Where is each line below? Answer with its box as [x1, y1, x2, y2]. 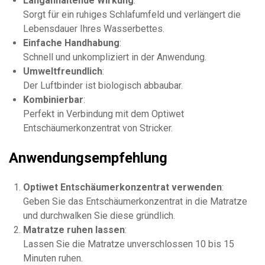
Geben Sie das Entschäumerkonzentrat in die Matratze [23, 195, 247, 207]
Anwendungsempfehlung [9, 149, 167, 166]
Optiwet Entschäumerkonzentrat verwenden [23, 181, 222, 193]
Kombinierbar [23, 93, 83, 105]
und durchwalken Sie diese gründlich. [23, 209, 175, 221]
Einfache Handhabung [23, 37, 119, 49]
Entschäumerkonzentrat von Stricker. [23, 122, 173, 134]
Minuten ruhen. [23, 252, 83, 264]
